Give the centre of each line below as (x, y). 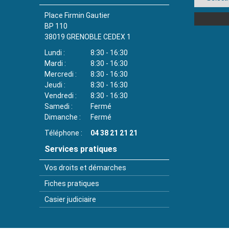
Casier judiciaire (70, 199)
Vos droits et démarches (85, 168)
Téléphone (62, 133)
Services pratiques (81, 149)
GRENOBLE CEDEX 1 (99, 37)
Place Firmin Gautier (77, 15)
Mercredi (59, 74)
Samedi (57, 106)
